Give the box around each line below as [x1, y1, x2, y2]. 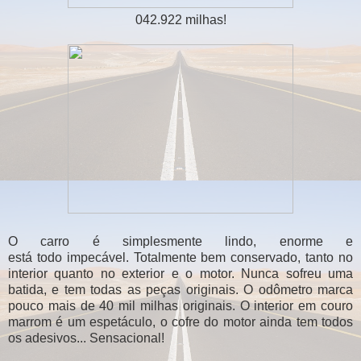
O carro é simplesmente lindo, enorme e [8, 234, 353, 248]
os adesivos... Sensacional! [8, 330, 168, 345]
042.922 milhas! [135, 12, 226, 27]
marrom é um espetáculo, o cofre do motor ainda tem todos [8, 314, 353, 329]
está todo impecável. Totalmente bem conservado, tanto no [8, 250, 353, 264]
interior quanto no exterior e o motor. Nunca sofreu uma [8, 266, 353, 280]
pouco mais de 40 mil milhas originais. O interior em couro [8, 298, 353, 313]
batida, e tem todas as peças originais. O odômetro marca [8, 282, 353, 297]
